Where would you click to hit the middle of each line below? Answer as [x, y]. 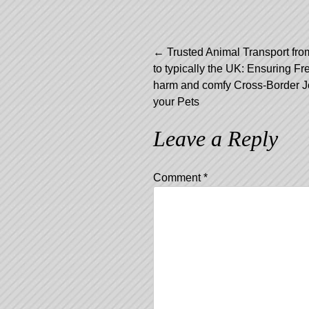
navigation [227, 97]
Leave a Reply [216, 139]
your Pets [176, 102]
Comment [178, 178]
